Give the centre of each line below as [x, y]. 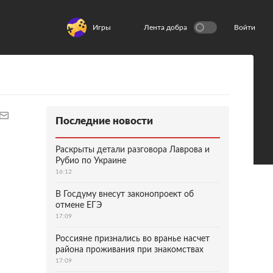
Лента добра [165, 27]
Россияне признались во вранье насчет [133, 239]
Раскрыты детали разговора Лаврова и [133, 150]
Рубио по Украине [91, 161]
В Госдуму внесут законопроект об [125, 194]
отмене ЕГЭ [79, 205]
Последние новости [104, 121]
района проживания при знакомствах [129, 250]
